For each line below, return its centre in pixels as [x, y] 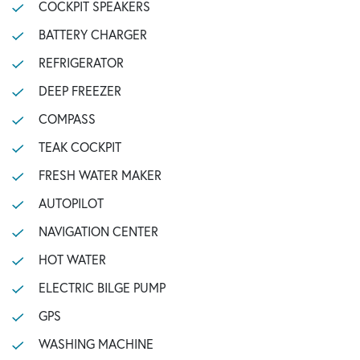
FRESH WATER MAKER [100, 175]
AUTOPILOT [71, 203]
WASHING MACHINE [96, 344]
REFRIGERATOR [81, 62]
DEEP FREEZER [80, 90]
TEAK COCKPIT [80, 147]
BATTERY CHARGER [92, 34]
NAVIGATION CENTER [98, 231]
